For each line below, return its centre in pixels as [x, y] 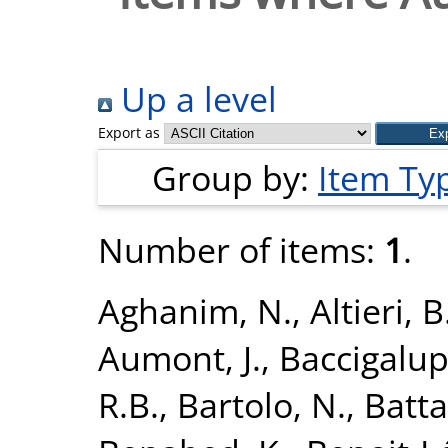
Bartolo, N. [261, 404]
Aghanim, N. [195, 310]
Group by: [235, 177]
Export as [129, 132]
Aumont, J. [179, 357]
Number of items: [241, 249]
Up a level [194, 98]
